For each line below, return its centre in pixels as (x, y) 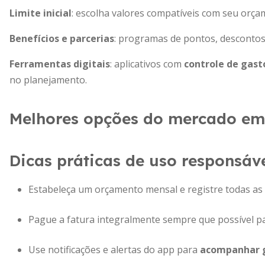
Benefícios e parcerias (62, 38)
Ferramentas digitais (60, 64)
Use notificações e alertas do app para (114, 250)
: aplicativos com (147, 64)
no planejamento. (48, 80)
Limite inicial (41, 13)
